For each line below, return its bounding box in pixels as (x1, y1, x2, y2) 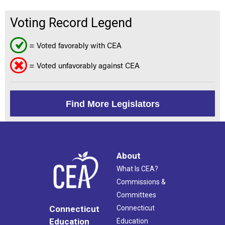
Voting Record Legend (10, 16, 132, 31)
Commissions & (117, 178, 166, 186)
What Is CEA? (117, 165, 158, 173)
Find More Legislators (65, 99, 160, 109)
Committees (117, 191, 156, 199)
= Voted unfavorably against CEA (27, 60, 140, 71)
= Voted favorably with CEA (27, 40, 122, 51)
